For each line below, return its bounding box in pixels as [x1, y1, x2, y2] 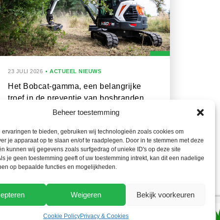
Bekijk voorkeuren [136, 190, 194, 199]
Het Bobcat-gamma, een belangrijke [8, 82, 141, 90]
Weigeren [70, 190, 101, 199]
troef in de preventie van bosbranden [8, 94, 144, 102]
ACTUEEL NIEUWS [50, 68, 101, 74]
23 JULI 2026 [8, 68, 43, 74]
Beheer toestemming [52, 108, 119, 116]
